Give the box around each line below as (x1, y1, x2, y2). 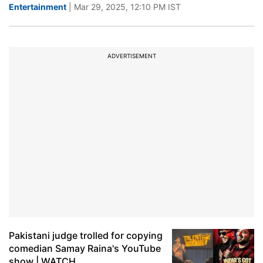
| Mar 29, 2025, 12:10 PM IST (66, 2, 181, 12)
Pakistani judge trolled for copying (9, 230, 163, 241)
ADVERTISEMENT (107, 52, 156, 59)
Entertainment (9, 2, 66, 12)
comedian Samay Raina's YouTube (9, 242, 161, 254)
